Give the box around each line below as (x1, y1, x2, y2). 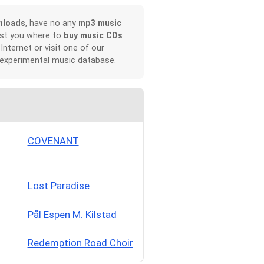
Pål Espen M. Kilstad (27, 208, 117, 220)
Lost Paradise (27, 180, 90, 192)
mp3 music (78, 18, 121, 28)
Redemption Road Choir (27, 236, 133, 249)
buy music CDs (63, 31, 123, 41)
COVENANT (27, 135, 79, 147)
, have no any (25, 18, 78, 28)
